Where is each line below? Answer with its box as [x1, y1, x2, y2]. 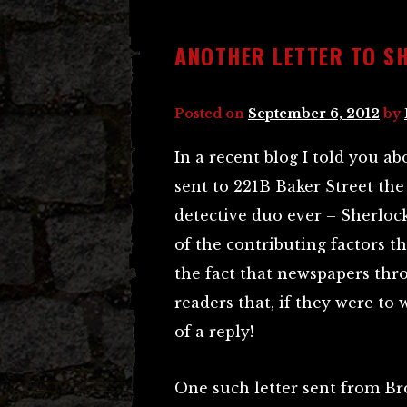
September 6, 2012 [248, 105, 380, 122]
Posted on [174, 105, 248, 122]
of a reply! [174, 323, 253, 341]
